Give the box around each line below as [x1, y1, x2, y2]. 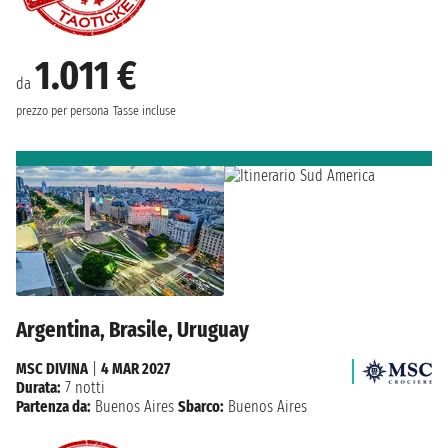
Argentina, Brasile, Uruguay [16, 315, 249, 343]
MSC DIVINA [16, 358, 88, 378]
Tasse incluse [113, 103, 176, 120]
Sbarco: [178, 396, 224, 416]
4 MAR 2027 [101, 358, 170, 378]
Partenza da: [16, 396, 91, 416]
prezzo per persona [16, 103, 109, 120]
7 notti [61, 377, 105, 397]
